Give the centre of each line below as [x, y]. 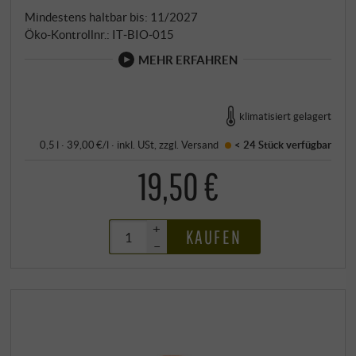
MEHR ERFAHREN [188, 59]
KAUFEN [214, 237]
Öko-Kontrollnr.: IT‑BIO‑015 [100, 34]
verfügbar [307, 145]
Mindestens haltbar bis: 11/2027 [112, 16]
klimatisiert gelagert [285, 116]
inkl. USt [136, 145]
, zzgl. [168, 145]
